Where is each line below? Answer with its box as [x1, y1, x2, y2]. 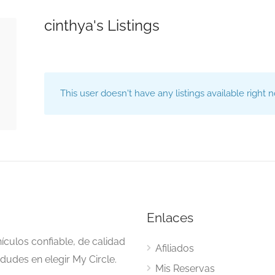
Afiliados [155, 242, 194, 254]
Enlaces [147, 210, 193, 225]
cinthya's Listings [44, 17, 160, 34]
